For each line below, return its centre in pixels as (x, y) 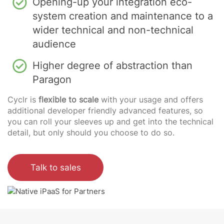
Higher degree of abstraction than (112, 65)
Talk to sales (55, 167)
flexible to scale (68, 99)
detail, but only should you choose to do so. (91, 132)
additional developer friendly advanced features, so (105, 110)
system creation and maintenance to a (123, 16)
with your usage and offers (151, 99)
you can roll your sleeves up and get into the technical (110, 121)
